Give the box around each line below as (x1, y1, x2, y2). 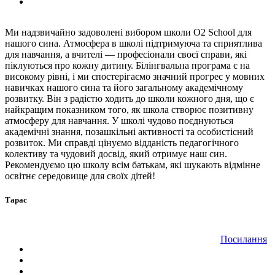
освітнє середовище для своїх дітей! (5, 171, 155, 182)
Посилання (220, 234, 267, 245)
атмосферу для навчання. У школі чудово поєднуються (5, 115, 233, 126)
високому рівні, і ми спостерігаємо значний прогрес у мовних (5, 71, 265, 82)
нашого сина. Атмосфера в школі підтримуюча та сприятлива (5, 38, 262, 49)
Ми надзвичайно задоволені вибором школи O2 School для (5, 27, 252, 38)
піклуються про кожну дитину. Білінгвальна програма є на (5, 60, 250, 71)
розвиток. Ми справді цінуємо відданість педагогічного (5, 137, 239, 149)
